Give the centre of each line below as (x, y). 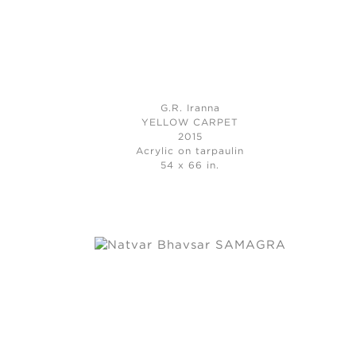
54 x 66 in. (190, 165)
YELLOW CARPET (190, 122)
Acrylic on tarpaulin (190, 151)
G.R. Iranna (190, 108)
